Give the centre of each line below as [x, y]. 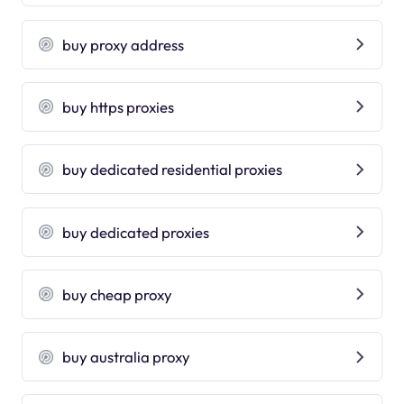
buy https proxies [119, 106]
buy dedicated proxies [136, 232]
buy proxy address [124, 44]
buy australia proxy [127, 357]
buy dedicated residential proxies [173, 170]
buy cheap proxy [118, 294]
